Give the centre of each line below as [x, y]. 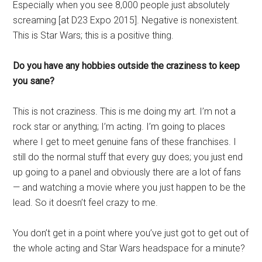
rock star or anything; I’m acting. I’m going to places [119, 127]
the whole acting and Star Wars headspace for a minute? [129, 249]
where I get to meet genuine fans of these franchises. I [125, 142]
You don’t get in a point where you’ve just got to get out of [131, 233]
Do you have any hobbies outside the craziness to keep [127, 66]
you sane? [34, 81]
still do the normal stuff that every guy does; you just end [128, 157]
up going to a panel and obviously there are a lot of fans [127, 173]
